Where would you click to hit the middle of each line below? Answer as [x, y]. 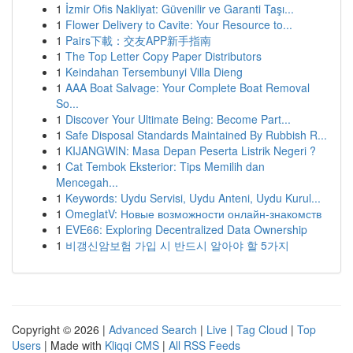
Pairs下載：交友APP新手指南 [138, 40]
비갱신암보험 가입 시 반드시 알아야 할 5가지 [177, 245]
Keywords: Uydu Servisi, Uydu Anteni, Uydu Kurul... [193, 198]
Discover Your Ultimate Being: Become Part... [178, 119]
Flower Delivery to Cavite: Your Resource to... [179, 24]
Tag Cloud [262, 329]
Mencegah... [87, 182]
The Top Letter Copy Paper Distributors [163, 56]
